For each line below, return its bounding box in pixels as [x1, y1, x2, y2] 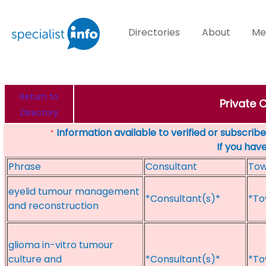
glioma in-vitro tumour [8, 238, 113, 252]
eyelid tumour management [8, 185, 140, 198]
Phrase [8, 160, 41, 173]
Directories [128, 26, 180, 39]
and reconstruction [8, 199, 99, 213]
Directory [20, 107, 58, 119]
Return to [20, 91, 58, 103]
